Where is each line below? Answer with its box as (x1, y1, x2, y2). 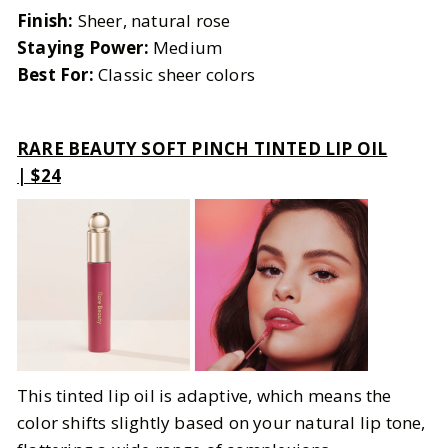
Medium (148, 35, 223, 59)
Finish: (17, 8, 74, 32)
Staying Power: (17, 35, 149, 59)
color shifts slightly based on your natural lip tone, (17, 410, 426, 434)
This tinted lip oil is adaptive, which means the (17, 383, 392, 407)
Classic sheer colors (93, 62, 256, 86)
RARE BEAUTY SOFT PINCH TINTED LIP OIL (17, 136, 388, 160)
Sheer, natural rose (73, 8, 231, 32)
